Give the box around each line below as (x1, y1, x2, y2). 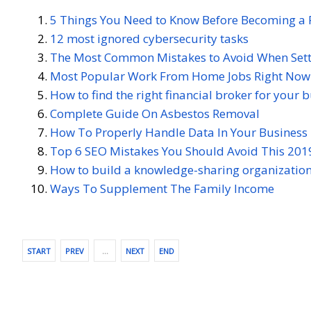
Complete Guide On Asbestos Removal (50, 105, 260, 121)
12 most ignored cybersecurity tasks (50, 30, 249, 47)
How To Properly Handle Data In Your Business (50, 124, 308, 140)
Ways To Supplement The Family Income (50, 180, 274, 196)
